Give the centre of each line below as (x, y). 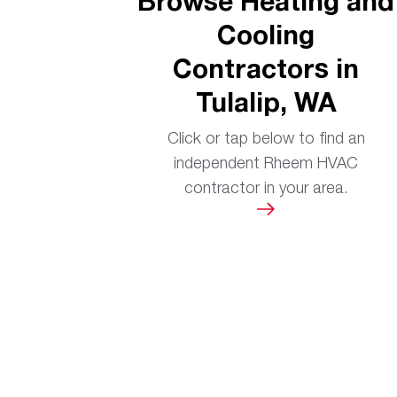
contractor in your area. (266, 187)
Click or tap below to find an (266, 138)
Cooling (266, 34)
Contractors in (266, 68)
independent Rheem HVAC (266, 163)
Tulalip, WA (266, 101)
